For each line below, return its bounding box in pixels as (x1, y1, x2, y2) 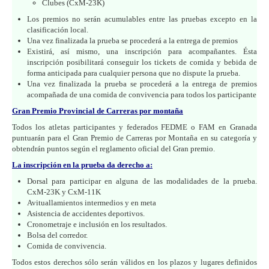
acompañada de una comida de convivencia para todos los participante (27, 89, 256, 99)
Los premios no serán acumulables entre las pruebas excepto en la (27, 14, 257, 23)
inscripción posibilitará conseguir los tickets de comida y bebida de (27, 57, 257, 67)
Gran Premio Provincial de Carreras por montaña (12, 106, 183, 115)
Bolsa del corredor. (27, 230, 88, 240)
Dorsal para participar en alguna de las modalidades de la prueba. (27, 176, 257, 186)
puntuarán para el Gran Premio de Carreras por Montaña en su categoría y (12, 133, 257, 142)
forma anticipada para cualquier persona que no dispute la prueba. (27, 68, 240, 77)
